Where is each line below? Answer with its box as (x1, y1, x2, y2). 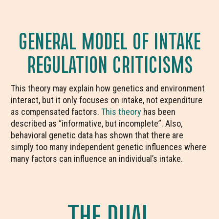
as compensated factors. (11, 107, 102, 117)
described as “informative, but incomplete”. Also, (11, 118, 183, 129)
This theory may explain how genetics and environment (11, 83, 205, 93)
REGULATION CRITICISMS (26, 49, 193, 78)
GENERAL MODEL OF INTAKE (19, 26, 200, 54)
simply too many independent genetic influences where (11, 142, 207, 152)
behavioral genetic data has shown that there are (11, 130, 184, 140)
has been (141, 107, 176, 117)
